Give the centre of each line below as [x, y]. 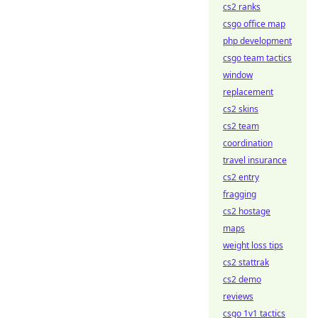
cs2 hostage [247, 211]
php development [257, 41]
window [238, 75]
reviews [238, 296]
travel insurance [255, 160]
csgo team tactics [257, 58]
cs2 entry [241, 177]
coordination [248, 143]
